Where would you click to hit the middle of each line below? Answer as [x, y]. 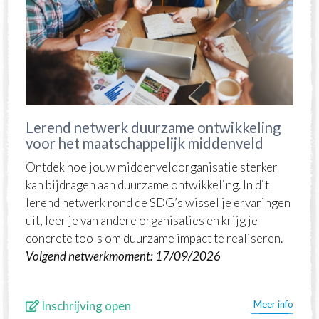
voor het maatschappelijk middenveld [145, 143]
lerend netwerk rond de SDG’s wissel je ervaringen [158, 202]
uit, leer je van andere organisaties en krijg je [142, 220]
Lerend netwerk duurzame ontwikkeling [153, 127]
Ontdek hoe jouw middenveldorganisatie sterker [152, 167]
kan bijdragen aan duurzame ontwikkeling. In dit [147, 184]
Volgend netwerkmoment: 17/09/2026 [123, 256]
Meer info [273, 304]
